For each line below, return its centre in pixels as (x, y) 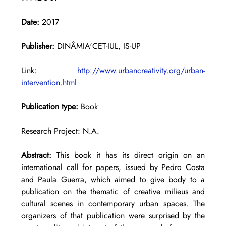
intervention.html (49, 83)
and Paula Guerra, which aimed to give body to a (113, 180)
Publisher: (38, 46)
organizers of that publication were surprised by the (113, 216)
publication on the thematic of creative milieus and (113, 192)
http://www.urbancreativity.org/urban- (141, 71)
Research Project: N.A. (60, 131)
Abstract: (39, 155)
